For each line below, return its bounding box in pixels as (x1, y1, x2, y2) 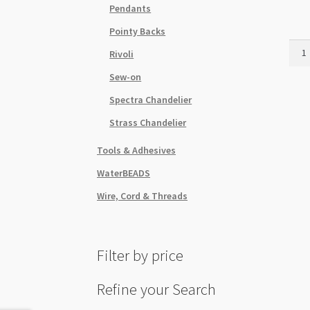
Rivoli (109, 47, 134, 60)
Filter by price (97, 246, 184, 266)
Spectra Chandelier (109, 93, 192, 106)
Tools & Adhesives (97, 143, 176, 156)
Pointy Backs (109, 24, 166, 37)
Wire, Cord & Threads (97, 189, 188, 202)
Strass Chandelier (109, 116, 187, 129)
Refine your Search (97, 279, 217, 299)
